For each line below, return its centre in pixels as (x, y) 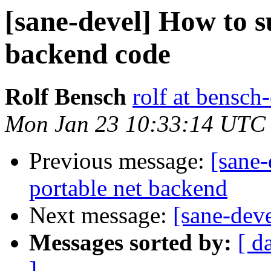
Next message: (101, 215)
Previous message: (120, 161)
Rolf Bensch (66, 97)
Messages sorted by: (130, 243)
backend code (88, 54)
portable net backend (128, 188)
